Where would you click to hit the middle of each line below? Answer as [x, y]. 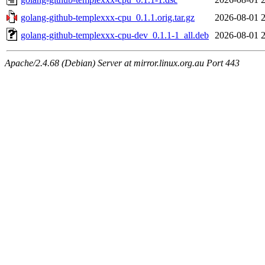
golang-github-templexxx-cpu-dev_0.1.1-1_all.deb [115, 35]
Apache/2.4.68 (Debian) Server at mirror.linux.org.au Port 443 [122, 63]
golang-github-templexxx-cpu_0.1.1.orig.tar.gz [108, 17]
